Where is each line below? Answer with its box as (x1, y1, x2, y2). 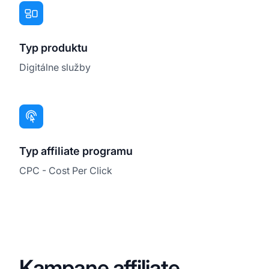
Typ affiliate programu (19, 144, 133, 157)
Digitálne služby (19, 61, 91, 73)
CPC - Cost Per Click (19, 164, 112, 177)
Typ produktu (19, 41, 88, 54)
